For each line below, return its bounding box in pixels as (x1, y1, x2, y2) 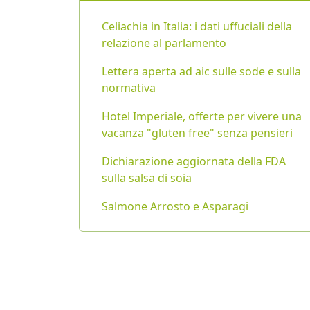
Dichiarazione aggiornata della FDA (102, 154, 286, 170)
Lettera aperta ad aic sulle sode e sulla (102, 64, 301, 80)
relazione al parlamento (102, 35, 226, 51)
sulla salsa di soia (102, 170, 192, 186)
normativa (102, 80, 156, 96)
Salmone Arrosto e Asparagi (102, 199, 248, 215)
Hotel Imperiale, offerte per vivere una (102, 109, 302, 125)
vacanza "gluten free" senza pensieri (102, 125, 293, 141)
